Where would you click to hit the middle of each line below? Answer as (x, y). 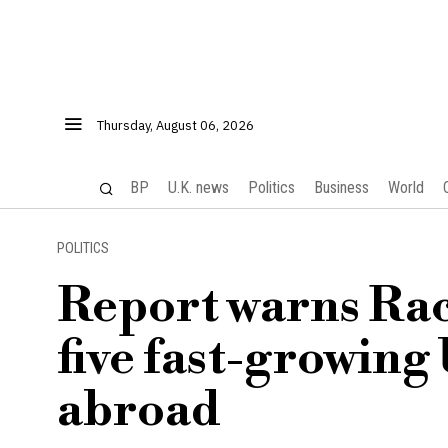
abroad (139, 411)
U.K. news (198, 187)
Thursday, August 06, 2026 (175, 125)
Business (341, 187)
